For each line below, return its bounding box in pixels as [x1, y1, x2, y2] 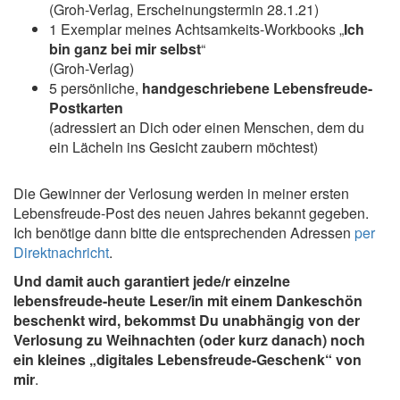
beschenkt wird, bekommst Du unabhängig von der [13, 310, 360, 331]
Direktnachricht [13, 242, 109, 263]
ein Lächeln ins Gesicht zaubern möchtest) [49, 137, 318, 158]
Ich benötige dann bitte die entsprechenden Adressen [13, 222, 354, 244]
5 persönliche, [49, 78, 142, 99]
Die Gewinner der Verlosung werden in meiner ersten [13, 183, 349, 204]
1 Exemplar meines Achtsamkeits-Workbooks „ [49, 19, 344, 40]
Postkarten [49, 97, 123, 119]
